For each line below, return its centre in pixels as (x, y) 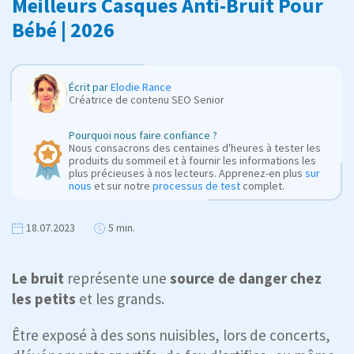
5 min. (122, 227)
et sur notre (122, 185)
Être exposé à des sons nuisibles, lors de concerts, (171, 335)
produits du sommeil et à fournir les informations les (192, 160)
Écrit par (90, 87)
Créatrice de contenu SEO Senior (147, 99)
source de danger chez (246, 278)
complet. (262, 185)
